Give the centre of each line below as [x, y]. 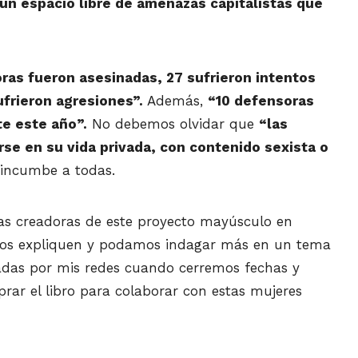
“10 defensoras [261, 101]
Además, [177, 101]
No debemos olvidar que [173, 124]
